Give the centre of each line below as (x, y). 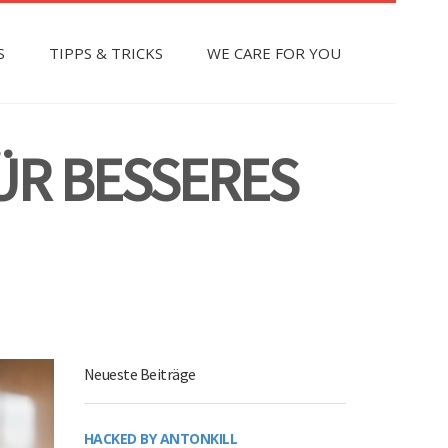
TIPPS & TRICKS (106, 53)
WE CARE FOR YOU (274, 53)
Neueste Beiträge (139, 374)
